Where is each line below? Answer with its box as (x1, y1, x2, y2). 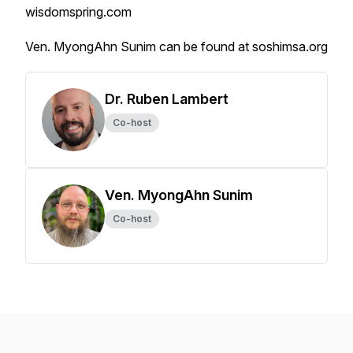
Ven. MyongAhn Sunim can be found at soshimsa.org (25, 39, 328, 54)
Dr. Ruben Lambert (105, 91, 229, 107)
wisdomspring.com (25, 4, 132, 20)
